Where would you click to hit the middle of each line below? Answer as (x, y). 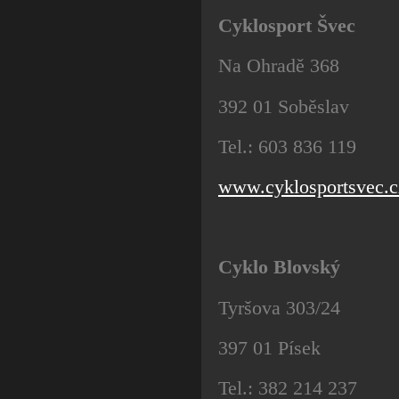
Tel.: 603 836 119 (287, 146)
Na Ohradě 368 (279, 66)
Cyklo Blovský (279, 267)
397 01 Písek (269, 347)
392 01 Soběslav (284, 106)
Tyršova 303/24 (279, 307)
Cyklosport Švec (287, 26)
